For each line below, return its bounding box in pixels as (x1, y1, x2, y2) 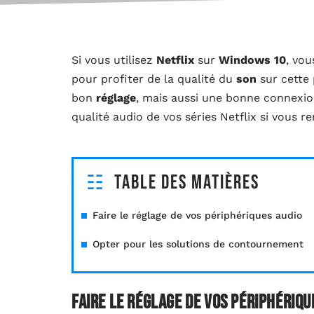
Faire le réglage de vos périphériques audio (93, 210, 302, 221)
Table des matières (114, 171, 259, 195)
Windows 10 (219, 53, 286, 67)
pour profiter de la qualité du (71, 72, 236, 86)
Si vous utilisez (71, 53, 156, 67)
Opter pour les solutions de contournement (93, 238, 303, 250)
